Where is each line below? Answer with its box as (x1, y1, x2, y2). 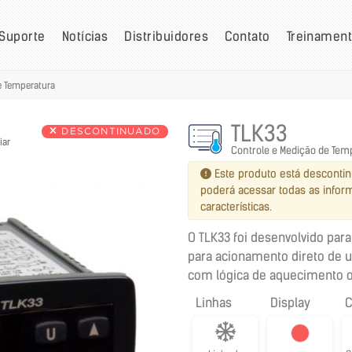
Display (270, 295, 310, 310)
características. (200, 200, 272, 214)
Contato (225, 28, 270, 44)
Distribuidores (124, 28, 209, 44)
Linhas (196, 295, 232, 310)
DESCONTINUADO (57, 127, 160, 136)
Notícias (61, 28, 108, 44)
